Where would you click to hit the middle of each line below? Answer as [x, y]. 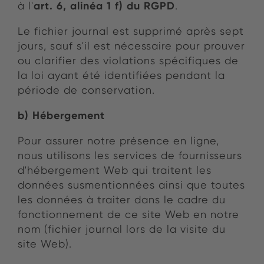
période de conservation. [86, 90]
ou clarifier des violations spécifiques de [128, 61]
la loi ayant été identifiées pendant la [121, 75]
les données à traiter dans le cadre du [122, 200]
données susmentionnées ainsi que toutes [131, 185]
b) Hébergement [61, 115]
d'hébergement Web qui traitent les [115, 170]
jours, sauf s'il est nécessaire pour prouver [131, 46]
